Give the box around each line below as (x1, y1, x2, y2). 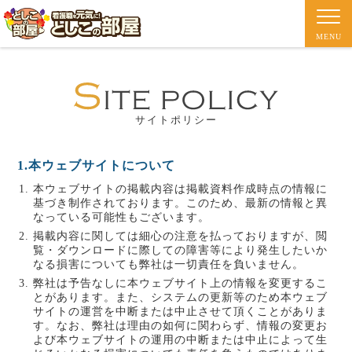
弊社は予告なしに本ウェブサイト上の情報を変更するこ (33, 277, 328, 289)
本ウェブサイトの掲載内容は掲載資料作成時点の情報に (33, 183, 328, 195)
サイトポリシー (134, 114, 218, 126)
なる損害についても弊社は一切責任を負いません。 (33, 258, 305, 270)
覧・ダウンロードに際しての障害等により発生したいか (33, 244, 328, 256)
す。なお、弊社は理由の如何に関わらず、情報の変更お (33, 320, 328, 332)
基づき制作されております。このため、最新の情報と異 (33, 197, 328, 209)
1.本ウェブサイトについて (17, 159, 176, 172)
